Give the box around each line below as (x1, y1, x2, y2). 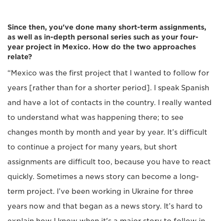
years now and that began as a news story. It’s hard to (7, 202, 203, 210)
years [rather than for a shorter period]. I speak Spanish (7, 83, 209, 92)
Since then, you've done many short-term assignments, (7, 23, 206, 31)
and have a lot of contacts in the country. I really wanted (7, 98, 212, 107)
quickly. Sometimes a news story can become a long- (7, 172, 199, 181)
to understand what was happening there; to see (7, 113, 184, 121)
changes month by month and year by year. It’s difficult (7, 128, 207, 136)
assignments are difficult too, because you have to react (7, 157, 211, 166)
